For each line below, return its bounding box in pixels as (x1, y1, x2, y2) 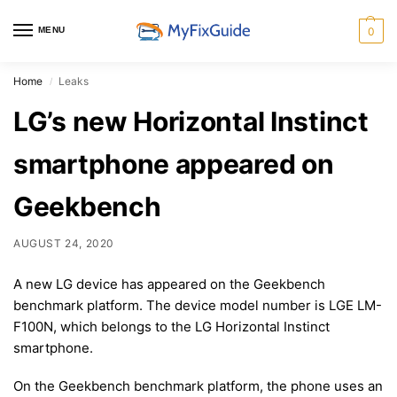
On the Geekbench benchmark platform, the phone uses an (13, 378, 383, 395)
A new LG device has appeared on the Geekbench (13, 275, 325, 292)
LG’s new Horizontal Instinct (13, 105, 369, 137)
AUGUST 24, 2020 (13, 237, 114, 250)
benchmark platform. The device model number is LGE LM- (13, 296, 382, 314)
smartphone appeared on (13, 148, 334, 180)
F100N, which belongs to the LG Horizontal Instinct (13, 317, 330, 335)
